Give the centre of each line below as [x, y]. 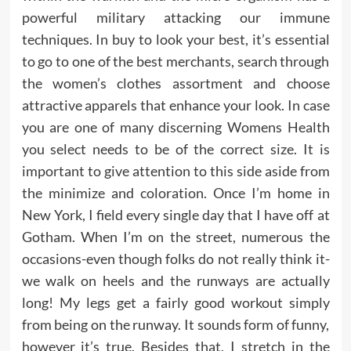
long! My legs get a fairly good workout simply [175, 302]
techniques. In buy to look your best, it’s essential [175, 39]
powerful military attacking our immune [175, 17]
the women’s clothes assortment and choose [175, 83]
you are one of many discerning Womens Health [175, 127]
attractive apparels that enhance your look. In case [175, 105]
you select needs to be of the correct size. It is [175, 149]
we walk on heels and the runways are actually [175, 280]
